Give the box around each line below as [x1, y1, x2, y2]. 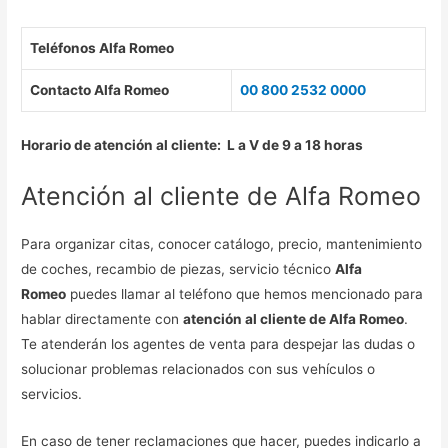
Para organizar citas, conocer [21, 235, 212, 252]
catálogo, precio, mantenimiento [214, 235, 423, 252]
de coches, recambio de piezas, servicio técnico [21, 260, 336, 277]
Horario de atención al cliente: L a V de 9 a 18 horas [21, 136, 364, 153]
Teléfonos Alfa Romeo [30, 40, 175, 57]
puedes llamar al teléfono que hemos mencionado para [66, 285, 424, 302]
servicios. [21, 385, 87, 402]
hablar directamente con [21, 310, 184, 327]
